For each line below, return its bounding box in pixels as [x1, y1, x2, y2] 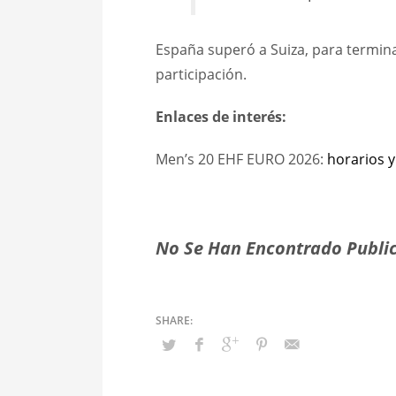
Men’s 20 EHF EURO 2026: [155, 149, 327, 170]
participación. [155, 65, 247, 85]
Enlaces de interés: [155, 107, 286, 127]
